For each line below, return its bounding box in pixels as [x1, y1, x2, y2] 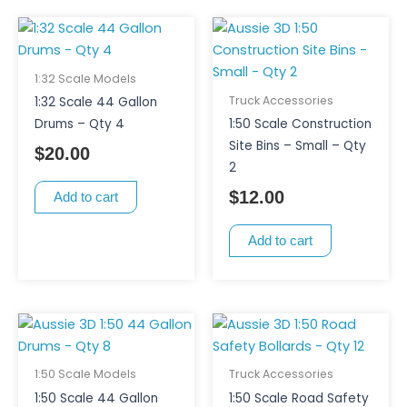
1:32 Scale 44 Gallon [34, 94, 157, 112]
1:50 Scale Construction [228, 115, 372, 134]
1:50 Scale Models [34, 366, 136, 382]
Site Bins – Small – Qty [228, 137, 366, 155]
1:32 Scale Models [34, 71, 136, 87]
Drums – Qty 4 [34, 115, 124, 134]
